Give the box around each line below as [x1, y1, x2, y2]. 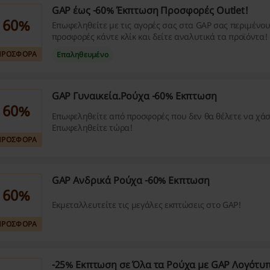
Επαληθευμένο [56, 49, 109, 60]
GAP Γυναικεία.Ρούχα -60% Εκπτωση [51, 89, 217, 102]
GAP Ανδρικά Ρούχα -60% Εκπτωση [51, 174, 210, 187]
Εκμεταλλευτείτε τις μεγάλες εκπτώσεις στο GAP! [51, 198, 241, 210]
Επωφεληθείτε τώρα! [51, 122, 133, 134]
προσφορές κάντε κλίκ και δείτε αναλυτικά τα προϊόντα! [51, 31, 268, 42]
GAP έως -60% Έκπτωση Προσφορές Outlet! [51, 4, 248, 17]
